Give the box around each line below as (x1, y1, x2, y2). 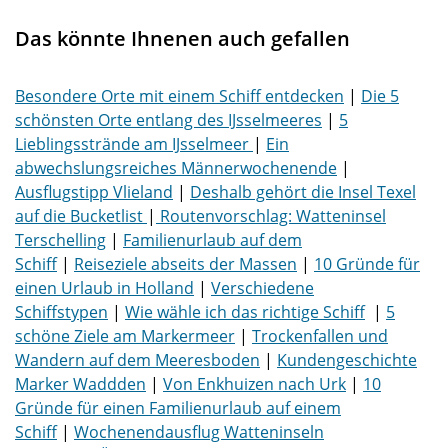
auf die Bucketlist (15, 205, 147, 228)
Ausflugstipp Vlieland (15, 181, 173, 204)
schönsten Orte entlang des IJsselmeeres (15, 109, 322, 132)
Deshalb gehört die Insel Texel (190, 181, 416, 204)
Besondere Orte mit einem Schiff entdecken (15, 85, 344, 108)
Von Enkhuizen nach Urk (163, 373, 346, 396)
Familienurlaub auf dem (123, 229, 302, 252)
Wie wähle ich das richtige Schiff (125, 301, 365, 324)
